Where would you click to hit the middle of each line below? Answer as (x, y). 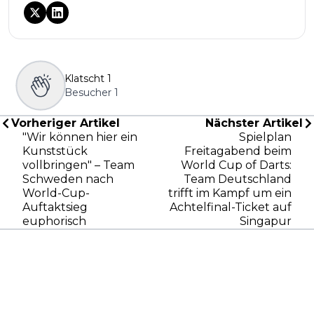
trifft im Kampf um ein (230, 193)
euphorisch (54, 221)
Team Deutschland (238, 179)
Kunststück (55, 151)
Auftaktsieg (55, 207)
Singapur (266, 221)
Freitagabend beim (238, 151)
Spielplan (265, 137)
